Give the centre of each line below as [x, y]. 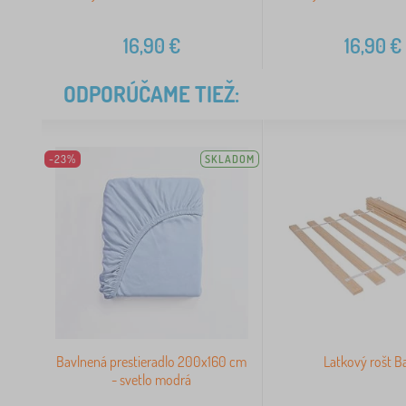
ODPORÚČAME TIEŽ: [151, 93]
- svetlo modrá [152, 380]
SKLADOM [229, 159]
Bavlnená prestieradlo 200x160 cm [152, 362]
